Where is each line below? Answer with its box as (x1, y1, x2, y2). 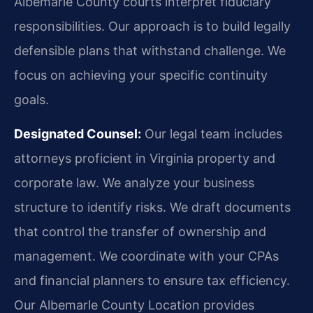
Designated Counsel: (14, 126, 141, 142)
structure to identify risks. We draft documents (14, 200, 291, 215)
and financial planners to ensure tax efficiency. (14, 273, 290, 289)
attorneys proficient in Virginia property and (14, 151, 275, 166)
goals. (14, 92, 49, 107)
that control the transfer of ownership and (14, 224, 266, 240)
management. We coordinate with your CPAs (14, 249, 279, 264)
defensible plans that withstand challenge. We (14, 43, 286, 58)
